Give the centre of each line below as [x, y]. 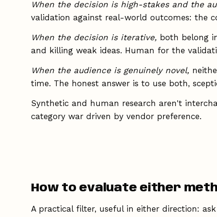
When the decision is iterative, [94, 37]
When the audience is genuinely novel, [110, 70]
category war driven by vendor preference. [116, 116]
